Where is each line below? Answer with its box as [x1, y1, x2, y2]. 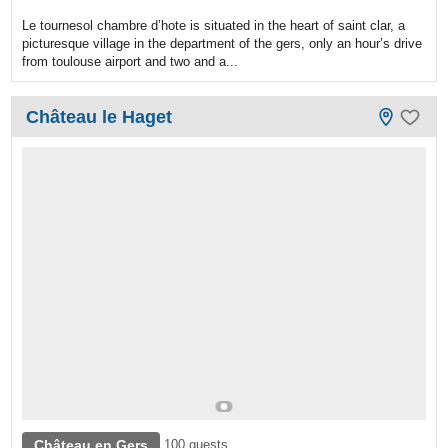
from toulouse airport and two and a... [22, 54, 239, 70]
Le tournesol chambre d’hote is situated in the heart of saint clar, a [22, 18, 406, 34]
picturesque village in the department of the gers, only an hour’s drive [22, 36, 423, 52]
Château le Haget [26, 107, 173, 128]
